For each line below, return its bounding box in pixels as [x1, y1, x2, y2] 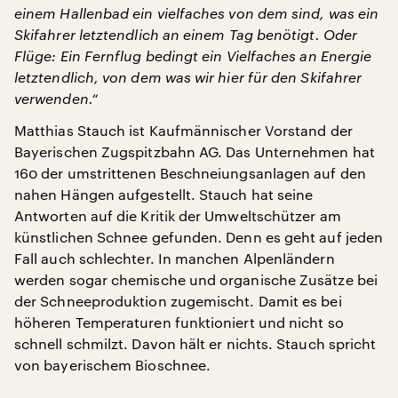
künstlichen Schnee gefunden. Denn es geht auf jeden [14, 227, 384, 245]
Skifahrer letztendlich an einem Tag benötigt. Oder [14, 25, 357, 43]
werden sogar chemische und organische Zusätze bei [14, 270, 378, 288]
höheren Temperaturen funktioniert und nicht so [14, 313, 344, 330]
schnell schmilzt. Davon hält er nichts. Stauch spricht [14, 334, 377, 352]
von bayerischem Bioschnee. [14, 355, 211, 373]
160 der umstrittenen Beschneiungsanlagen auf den [14, 163, 366, 181]
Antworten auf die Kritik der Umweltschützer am [14, 206, 341, 224]
